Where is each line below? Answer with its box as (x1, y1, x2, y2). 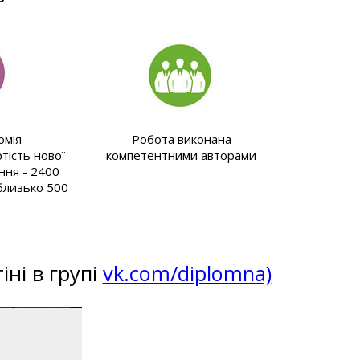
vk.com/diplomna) (102, 259, 272, 287)
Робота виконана (131, 131, 231, 148)
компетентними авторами (106, 147, 257, 164)
